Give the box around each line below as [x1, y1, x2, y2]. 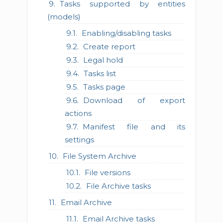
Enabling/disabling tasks [81, 28, 171, 38]
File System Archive [63, 151, 137, 161]
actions [64, 109, 92, 118]
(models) [47, 12, 81, 21]
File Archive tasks [86, 181, 151, 191]
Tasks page [83, 82, 125, 92]
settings [64, 135, 94, 144]
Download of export [83, 96, 186, 105]
